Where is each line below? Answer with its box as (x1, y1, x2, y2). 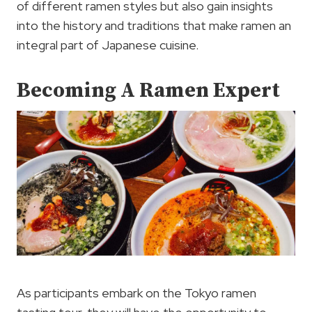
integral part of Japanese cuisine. (17, 36, 198, 53)
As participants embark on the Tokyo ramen (17, 284, 256, 301)
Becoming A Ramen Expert (17, 77, 280, 104)
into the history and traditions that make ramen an (17, 17, 291, 33)
